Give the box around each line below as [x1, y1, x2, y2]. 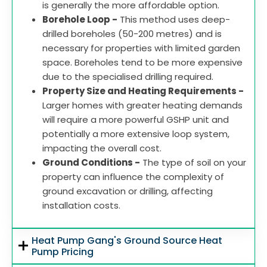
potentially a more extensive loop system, [42, 127, 229, 140]
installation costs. [42, 198, 123, 212]
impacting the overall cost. [42, 141, 164, 154]
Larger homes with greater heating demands [42, 98, 243, 111]
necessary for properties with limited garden [42, 41, 240, 54]
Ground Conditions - [42, 156, 140, 169]
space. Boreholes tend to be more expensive [42, 55, 243, 69]
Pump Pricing [32, 244, 94, 259]
